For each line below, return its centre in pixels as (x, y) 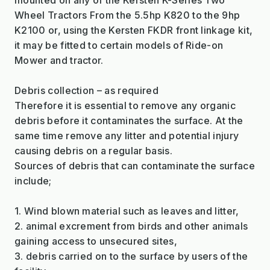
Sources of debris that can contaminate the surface (135, 165)
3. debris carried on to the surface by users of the (131, 256)
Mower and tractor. (59, 60)
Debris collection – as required (86, 90)
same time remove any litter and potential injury (127, 135)
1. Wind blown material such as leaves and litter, (127, 211)
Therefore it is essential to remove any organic (125, 105)
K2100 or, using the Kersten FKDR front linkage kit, (134, 30)
